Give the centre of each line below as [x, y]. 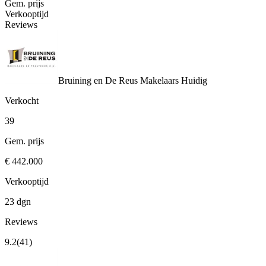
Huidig [193, 81]
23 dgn [18, 202]
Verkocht [22, 101]
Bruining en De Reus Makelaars [118, 81]
